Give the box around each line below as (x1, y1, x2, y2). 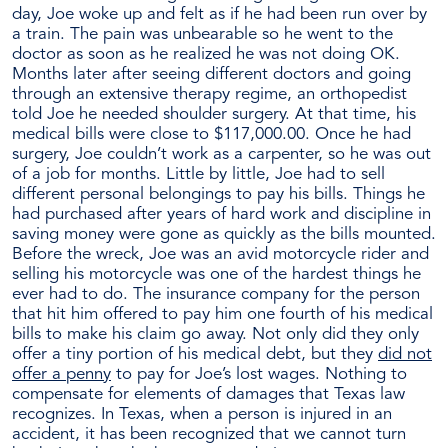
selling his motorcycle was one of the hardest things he (12, 266, 421, 284)
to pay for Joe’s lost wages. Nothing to (111, 366, 407, 384)
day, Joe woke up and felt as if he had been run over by (12, 6, 427, 24)
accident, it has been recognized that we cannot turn (12, 426, 406, 444)
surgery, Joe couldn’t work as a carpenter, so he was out (12, 146, 431, 164)
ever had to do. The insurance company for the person (12, 286, 420, 304)
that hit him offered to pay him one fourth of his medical (12, 306, 433, 324)
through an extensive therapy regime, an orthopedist (12, 86, 407, 104)
